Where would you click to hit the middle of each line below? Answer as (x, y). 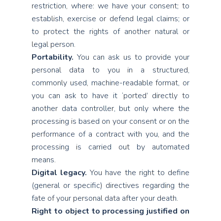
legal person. (54, 44)
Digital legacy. (59, 173)
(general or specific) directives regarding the (110, 185)
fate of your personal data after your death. (105, 198)
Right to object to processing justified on (110, 211)
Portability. (53, 57)
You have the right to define (138, 173)
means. (44, 160)
